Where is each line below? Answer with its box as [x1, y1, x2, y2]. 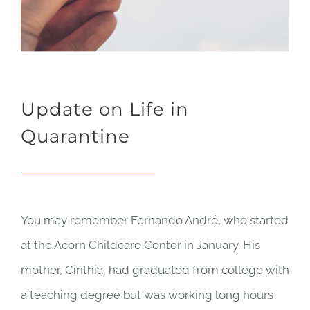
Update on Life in [21, 98, 189, 121]
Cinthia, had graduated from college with [65, 263, 289, 277]
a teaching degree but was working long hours [21, 288, 273, 302]
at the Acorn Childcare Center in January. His [21, 238, 260, 253]
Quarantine [21, 125, 130, 148]
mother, [21, 263, 65, 277]
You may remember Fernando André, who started [21, 213, 289, 228]
